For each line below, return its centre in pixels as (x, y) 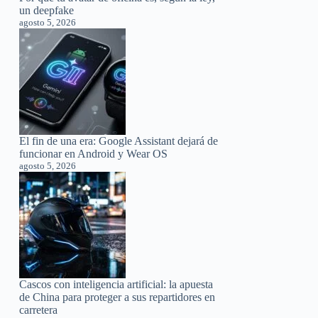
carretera (39, 309)
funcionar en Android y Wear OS (94, 153)
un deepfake (47, 10)
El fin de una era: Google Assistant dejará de (119, 141)
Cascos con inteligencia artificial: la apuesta (116, 284)
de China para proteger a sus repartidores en (117, 297)
